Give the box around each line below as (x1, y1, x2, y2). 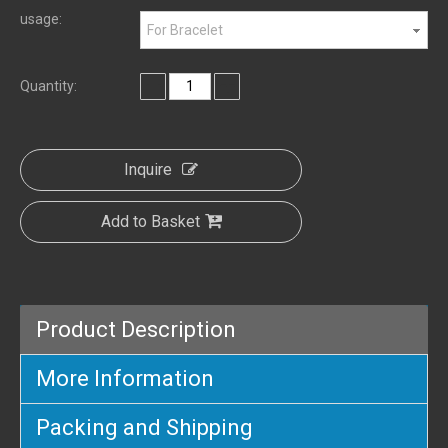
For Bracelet (147, 21, 223, 38)
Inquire (124, 159, 172, 179)
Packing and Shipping (36, 414, 253, 440)
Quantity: (20, 77, 77, 94)
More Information (36, 365, 214, 391)
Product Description (36, 316, 236, 342)
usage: (20, 10, 62, 27)
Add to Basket (100, 211, 200, 231)
